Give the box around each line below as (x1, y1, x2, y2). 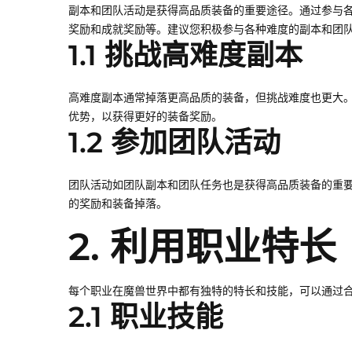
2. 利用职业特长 (68, 224, 336, 270)
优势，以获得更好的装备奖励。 (68, 109, 222, 124)
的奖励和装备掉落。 (68, 196, 167, 211)
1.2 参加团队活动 (68, 125, 280, 160)
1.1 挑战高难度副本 (68, 38, 302, 73)
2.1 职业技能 (68, 299, 223, 335)
